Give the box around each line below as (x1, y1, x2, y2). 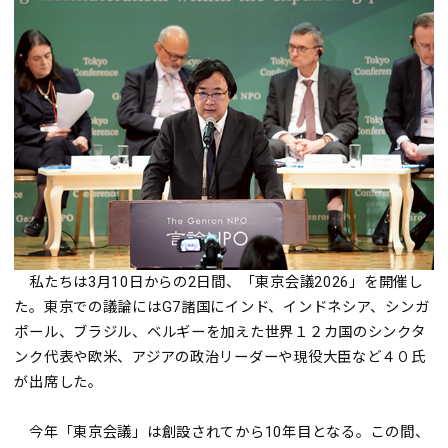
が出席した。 (14, 373, 103, 391)
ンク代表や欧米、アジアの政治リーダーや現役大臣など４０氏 (14, 348, 426, 366)
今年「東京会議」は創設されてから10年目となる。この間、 (14, 423, 430, 441)
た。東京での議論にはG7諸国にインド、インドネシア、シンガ (14, 298, 430, 316)
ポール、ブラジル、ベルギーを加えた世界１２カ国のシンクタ (14, 323, 426, 341)
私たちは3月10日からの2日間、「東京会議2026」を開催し (14, 273, 423, 291)
